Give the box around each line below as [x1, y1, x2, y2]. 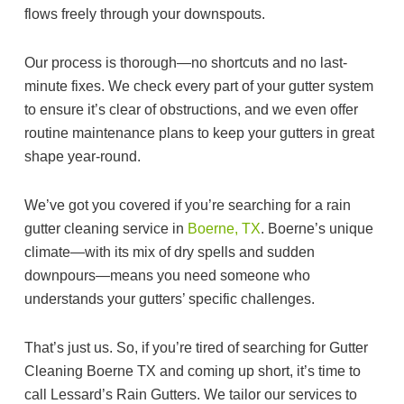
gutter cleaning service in [24, 221, 188, 237]
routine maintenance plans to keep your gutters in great [24, 125, 374, 142]
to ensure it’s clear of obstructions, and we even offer [24, 102, 358, 118]
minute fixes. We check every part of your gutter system [24, 78, 373, 95]
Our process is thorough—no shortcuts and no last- [24, 55, 347, 71]
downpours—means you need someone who [24, 268, 310, 284]
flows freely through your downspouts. [24, 6, 269, 23]
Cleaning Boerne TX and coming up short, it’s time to [24, 363, 361, 380]
